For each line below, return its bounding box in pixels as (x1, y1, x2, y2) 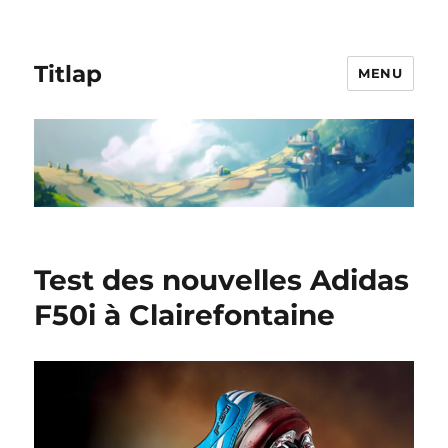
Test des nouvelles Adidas (34, 263, 410, 298)
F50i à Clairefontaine (34, 298, 336, 333)
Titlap (34, 59, 103, 88)
